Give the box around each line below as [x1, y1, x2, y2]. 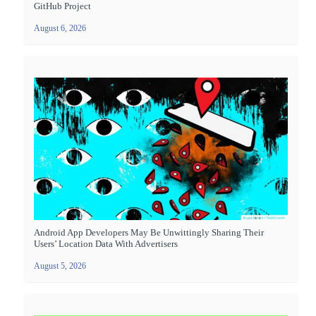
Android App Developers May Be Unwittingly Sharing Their [34, 227, 264, 238]
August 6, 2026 [34, 23, 86, 34]
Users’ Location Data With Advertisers [34, 238, 178, 250]
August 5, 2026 [34, 261, 86, 272]
